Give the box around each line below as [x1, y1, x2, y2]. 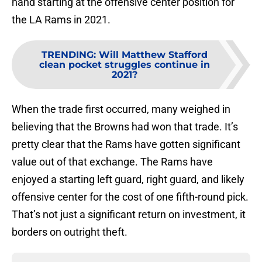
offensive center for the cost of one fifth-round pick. [12, 191, 249, 204]
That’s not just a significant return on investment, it [12, 208, 246, 221]
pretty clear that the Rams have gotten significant [12, 138, 240, 151]
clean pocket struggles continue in [39, 59, 210, 71]
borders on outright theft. [12, 226, 127, 239]
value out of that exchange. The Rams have [12, 156, 213, 168]
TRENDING [42, 49, 94, 61]
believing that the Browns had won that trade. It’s [12, 120, 238, 133]
